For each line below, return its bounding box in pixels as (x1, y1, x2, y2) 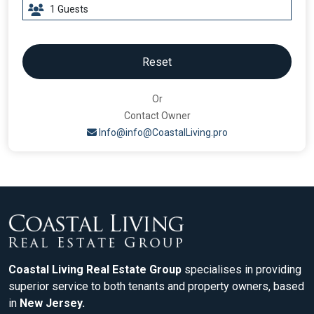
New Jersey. (20, 296, 85, 310)
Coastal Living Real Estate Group (8, 263, 182, 277)
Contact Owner (123, 110, 191, 121)
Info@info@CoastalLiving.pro (96, 127, 228, 138)
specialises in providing (182, 263, 301, 277)
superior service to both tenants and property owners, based (8, 280, 304, 294)
